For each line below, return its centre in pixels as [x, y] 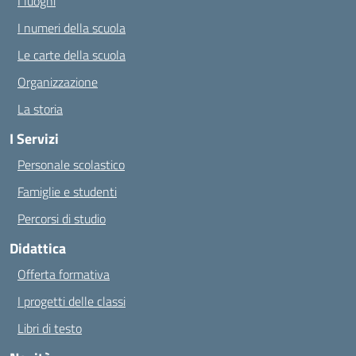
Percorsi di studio [62, 219]
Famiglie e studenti [67, 192]
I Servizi [34, 139]
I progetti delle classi [72, 301]
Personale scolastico [71, 164]
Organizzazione [58, 82]
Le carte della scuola [72, 55]
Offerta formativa [64, 274]
